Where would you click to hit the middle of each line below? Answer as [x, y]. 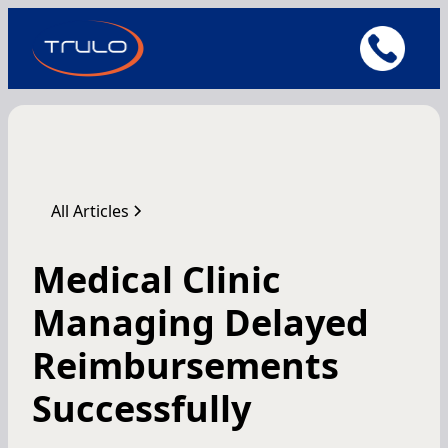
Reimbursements [185, 365]
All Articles [90, 210]
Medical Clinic [156, 279]
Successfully [141, 408]
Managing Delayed [200, 322]
